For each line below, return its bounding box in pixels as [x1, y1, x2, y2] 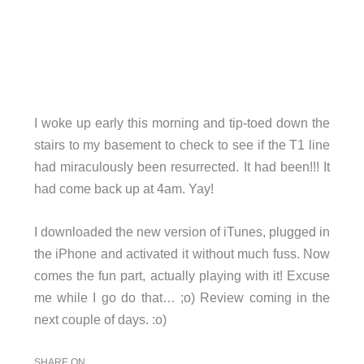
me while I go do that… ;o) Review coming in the [33, 290, 331, 305]
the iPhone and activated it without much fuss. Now [33, 246, 331, 262]
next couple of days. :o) [33, 312, 167, 327]
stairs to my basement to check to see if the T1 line [33, 136, 331, 152]
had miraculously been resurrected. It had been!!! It [33, 158, 331, 174]
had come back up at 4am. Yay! [33, 180, 214, 196]
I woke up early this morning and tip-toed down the [33, 115, 331, 130]
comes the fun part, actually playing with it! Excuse [33, 268, 331, 284]
